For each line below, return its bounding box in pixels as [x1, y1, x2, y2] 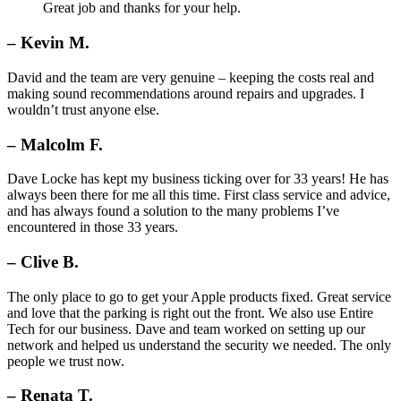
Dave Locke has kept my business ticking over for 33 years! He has [7, 171, 388, 187]
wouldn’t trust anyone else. [7, 101, 159, 117]
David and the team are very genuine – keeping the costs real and [7, 69, 374, 85]
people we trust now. [7, 353, 124, 369]
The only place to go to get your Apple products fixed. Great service [7, 288, 391, 304]
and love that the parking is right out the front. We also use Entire [7, 304, 373, 320]
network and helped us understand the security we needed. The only [7, 337, 391, 353]
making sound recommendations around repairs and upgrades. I [7, 85, 364, 101]
